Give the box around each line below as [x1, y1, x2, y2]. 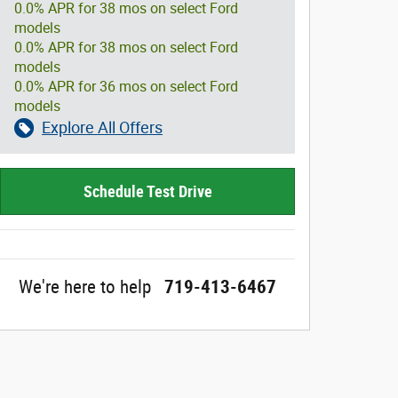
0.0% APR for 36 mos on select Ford [14, 78, 238, 95]
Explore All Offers [42, 118, 163, 137]
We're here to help [19, 276, 151, 298]
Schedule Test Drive [83, 182, 212, 202]
